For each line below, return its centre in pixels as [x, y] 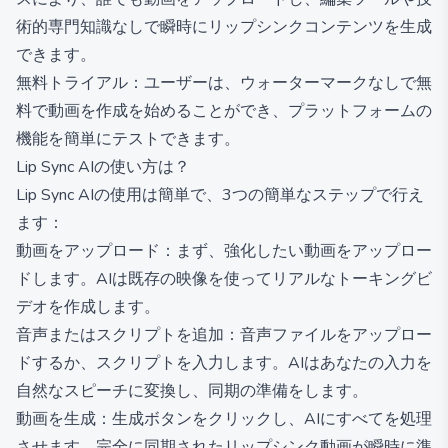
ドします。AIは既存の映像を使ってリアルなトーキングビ [224, 279]
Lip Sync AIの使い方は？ [103, 167]
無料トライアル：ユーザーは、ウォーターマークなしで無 [224, 83]
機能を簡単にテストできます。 [128, 139]
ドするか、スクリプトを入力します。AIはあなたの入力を [224, 363]
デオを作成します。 [88, 307]
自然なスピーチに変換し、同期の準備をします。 [192, 391]
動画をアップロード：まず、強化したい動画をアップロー [224, 251]
